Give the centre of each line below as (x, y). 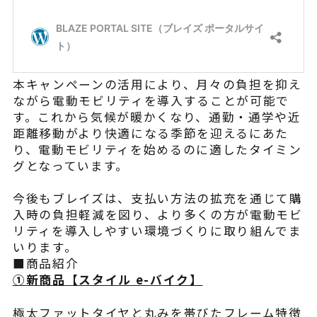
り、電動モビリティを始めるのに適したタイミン (157, 149)
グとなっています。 (70, 165)
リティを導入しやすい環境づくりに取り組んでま (157, 231)
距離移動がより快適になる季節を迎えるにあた (151, 133)
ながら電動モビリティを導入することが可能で (151, 100)
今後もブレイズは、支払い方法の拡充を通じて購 (157, 198)
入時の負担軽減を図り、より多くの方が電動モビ (157, 215)
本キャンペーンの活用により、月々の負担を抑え (157, 84)
